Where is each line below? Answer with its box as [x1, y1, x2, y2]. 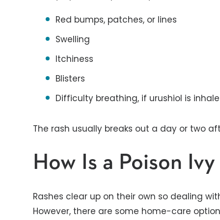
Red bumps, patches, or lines [55, 14, 177, 26]
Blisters [55, 73, 85, 84]
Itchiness [55, 53, 94, 65]
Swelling [55, 33, 90, 45]
